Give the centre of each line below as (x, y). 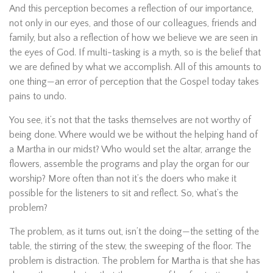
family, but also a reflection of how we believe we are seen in (133, 38)
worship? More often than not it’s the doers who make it (123, 179)
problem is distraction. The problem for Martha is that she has (135, 261)
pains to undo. (38, 96)
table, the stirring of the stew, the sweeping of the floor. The (130, 246)
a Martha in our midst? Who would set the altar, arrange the (130, 149)
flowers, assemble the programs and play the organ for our (129, 164)
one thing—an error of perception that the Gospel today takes (134, 82)
